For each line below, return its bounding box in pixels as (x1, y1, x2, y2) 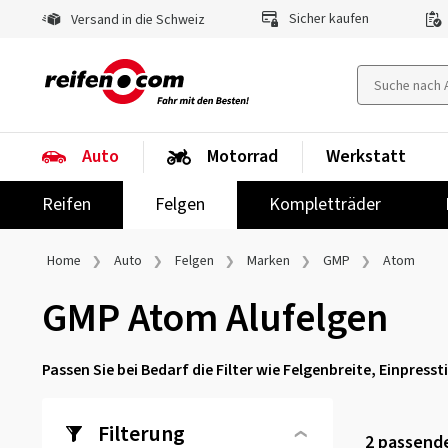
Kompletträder (269, 192, 381, 217)
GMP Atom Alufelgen (42, 290, 388, 347)
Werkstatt (326, 144, 406, 169)
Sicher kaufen (286, 9, 369, 29)
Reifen (42, 192, 91, 217)
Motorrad (207, 144, 278, 169)
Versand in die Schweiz (68, 10, 205, 30)
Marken (247, 251, 290, 271)
